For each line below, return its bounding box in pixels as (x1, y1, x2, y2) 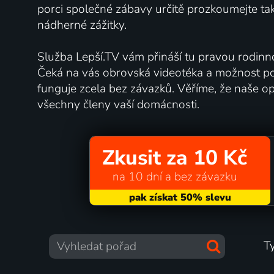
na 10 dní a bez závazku (112, 169, 237, 185)
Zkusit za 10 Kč (102, 144, 247, 172)
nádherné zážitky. (37, 17, 127, 33)
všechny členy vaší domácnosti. (37, 96, 199, 113)
